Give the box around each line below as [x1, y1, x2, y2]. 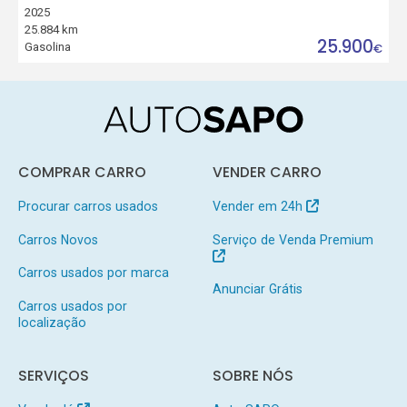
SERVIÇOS [17, 366, 89, 385]
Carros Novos [17, 232, 98, 247]
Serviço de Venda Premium [212, 232, 373, 247]
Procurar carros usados [17, 198, 158, 213]
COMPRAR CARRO [17, 162, 146, 182]
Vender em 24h [212, 198, 306, 213]
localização [17, 315, 86, 331]
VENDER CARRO [212, 162, 322, 182]
